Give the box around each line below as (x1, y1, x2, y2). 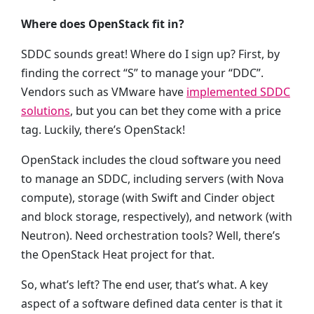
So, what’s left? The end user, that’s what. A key (21, 277, 268, 292)
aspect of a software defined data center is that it (21, 296, 282, 311)
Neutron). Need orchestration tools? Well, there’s (21, 228, 280, 243)
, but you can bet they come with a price (70, 103, 281, 118)
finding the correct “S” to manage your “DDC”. (21, 65, 264, 81)
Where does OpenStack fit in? (21, 16, 184, 32)
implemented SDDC (186, 84, 290, 100)
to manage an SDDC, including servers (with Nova (21, 171, 284, 186)
